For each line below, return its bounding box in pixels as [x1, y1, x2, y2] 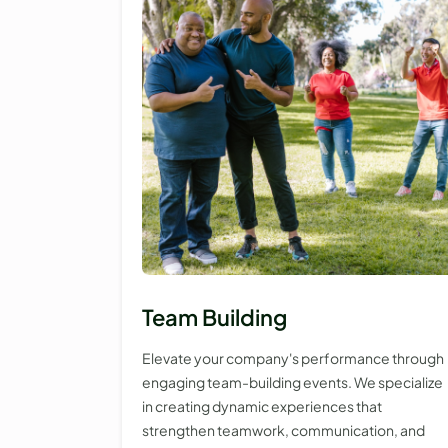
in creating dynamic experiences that [142, 397, 382, 416]
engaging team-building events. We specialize [142, 373, 443, 392]
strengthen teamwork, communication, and [142, 421, 425, 440]
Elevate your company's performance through [142, 349, 444, 368]
